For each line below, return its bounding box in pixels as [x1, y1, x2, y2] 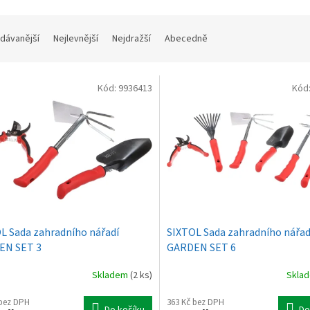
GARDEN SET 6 [166, 239, 236, 255]
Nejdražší [112, 32, 151, 46]
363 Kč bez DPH [166, 295, 224, 309]
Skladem [91, 268, 130, 283]
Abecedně [165, 32, 208, 46]
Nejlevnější [53, 32, 98, 46]
